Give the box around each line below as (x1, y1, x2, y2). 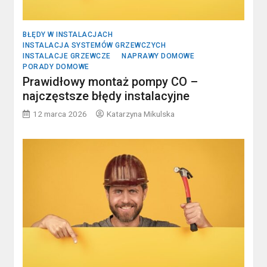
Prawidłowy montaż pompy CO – (23, 74, 198, 89)
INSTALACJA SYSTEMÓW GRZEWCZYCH (23, 41, 166, 50)
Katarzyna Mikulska (107, 109, 175, 119)
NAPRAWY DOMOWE (122, 52, 195, 61)
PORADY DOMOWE (23, 63, 89, 72)
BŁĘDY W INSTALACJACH (23, 30, 113, 39)
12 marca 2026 (33, 109, 88, 119)
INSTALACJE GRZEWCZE (23, 52, 111, 61)
